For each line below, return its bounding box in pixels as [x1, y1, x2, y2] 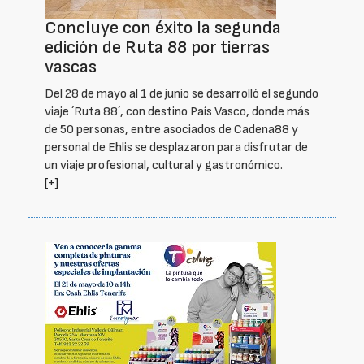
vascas [45, 56, 97, 78]
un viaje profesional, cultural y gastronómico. [45, 158, 283, 173]
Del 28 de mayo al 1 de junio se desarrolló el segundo [45, 86, 318, 102]
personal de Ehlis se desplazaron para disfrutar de [45, 140, 308, 155]
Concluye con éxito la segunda [45, 17, 281, 39]
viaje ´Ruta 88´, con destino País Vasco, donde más [45, 104, 310, 119]
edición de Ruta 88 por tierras [45, 37, 270, 58]
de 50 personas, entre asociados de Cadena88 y [45, 122, 298, 137]
